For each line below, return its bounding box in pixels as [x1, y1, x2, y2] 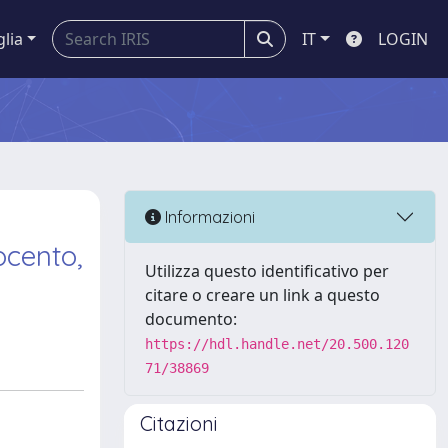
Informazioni [161, 206, 255, 227]
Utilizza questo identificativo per [145, 260, 389, 282]
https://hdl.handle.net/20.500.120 [145, 336, 409, 352]
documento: [145, 308, 237, 330]
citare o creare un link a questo [145, 284, 380, 306]
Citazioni [140, 411, 218, 436]
